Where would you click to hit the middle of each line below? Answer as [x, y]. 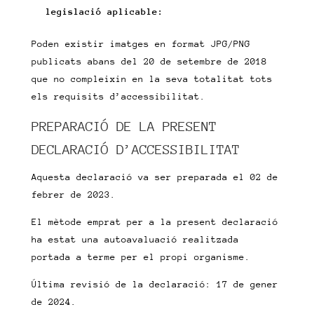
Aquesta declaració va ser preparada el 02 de [155, 177]
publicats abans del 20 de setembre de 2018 [149, 61]
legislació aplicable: [104, 12]
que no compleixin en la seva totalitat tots [152, 79]
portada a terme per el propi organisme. [141, 257]
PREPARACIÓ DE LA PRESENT [124, 126]
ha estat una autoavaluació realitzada [135, 239]
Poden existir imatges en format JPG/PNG [141, 44]
